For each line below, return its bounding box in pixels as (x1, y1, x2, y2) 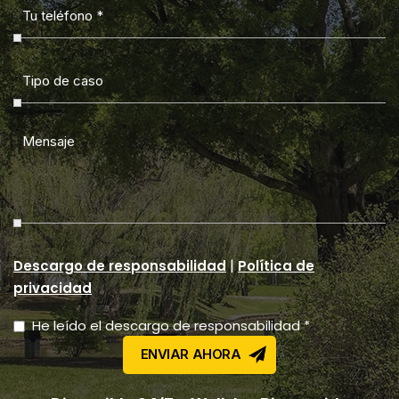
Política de (238, 256, 314, 275)
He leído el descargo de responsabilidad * (32, 315, 310, 335)
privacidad (13, 278, 92, 297)
